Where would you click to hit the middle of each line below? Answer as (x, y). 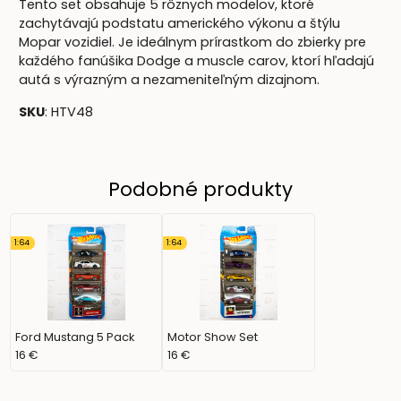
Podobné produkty (200, 189)
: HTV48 (69, 111)
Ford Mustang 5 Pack (75, 337)
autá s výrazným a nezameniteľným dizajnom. (170, 80)
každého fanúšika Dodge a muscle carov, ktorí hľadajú (197, 61)
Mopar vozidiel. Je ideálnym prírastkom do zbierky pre (193, 43)
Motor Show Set (213, 337)
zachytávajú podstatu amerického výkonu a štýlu (180, 24)
